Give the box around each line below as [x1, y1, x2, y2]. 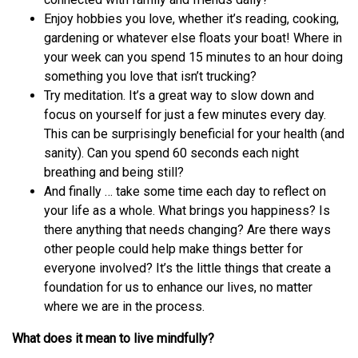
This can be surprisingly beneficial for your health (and [44, 125, 344, 141]
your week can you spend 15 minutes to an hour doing [44, 49, 343, 65]
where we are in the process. [44, 298, 205, 314]
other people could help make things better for [44, 241, 303, 257]
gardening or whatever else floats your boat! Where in [44, 30, 342, 46]
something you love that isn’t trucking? [44, 68, 257, 84]
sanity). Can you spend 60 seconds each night [44, 145, 299, 161]
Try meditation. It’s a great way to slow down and [44, 87, 314, 103]
